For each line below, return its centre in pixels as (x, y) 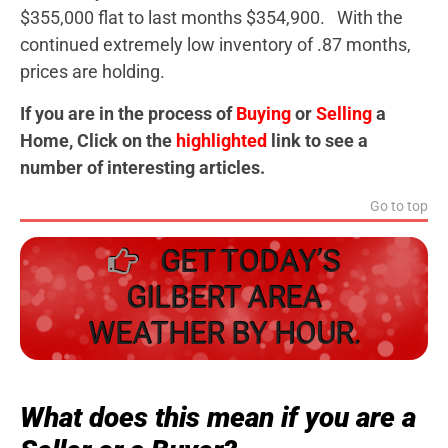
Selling (344, 113)
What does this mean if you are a (218, 418)
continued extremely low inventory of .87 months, (215, 45)
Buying (263, 113)
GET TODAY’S (246, 262)
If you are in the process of (128, 113)
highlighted (221, 140)
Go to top (399, 206)
